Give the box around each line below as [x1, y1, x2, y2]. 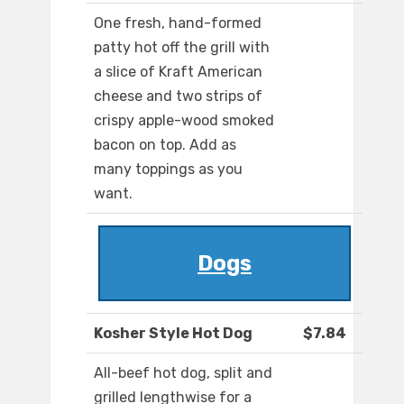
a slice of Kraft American [94, 63, 262, 81]
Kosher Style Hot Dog [94, 325, 252, 343]
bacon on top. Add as [94, 136, 236, 154]
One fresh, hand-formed [94, 14, 262, 32]
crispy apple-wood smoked [94, 112, 274, 130]
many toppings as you [94, 161, 243, 179]
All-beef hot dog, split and [94, 364, 272, 382]
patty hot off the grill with [94, 39, 270, 57]
